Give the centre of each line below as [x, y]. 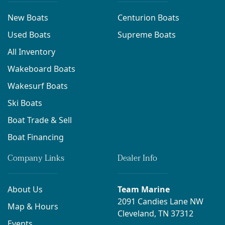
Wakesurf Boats [38, 86]
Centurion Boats [148, 18]
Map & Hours [33, 206]
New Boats [28, 18]
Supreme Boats [147, 35]
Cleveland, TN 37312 [155, 213]
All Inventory [31, 52]
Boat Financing [36, 137]
